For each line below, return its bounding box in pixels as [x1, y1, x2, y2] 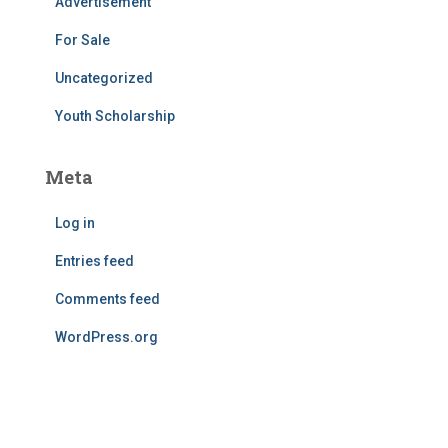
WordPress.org [55, 329, 158, 346]
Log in [55, 215, 95, 232]
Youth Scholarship [55, 108, 175, 125]
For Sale [55, 32, 110, 49]
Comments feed [55, 291, 160, 308]
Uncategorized [55, 70, 153, 87]
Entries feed [55, 253, 134, 270]
